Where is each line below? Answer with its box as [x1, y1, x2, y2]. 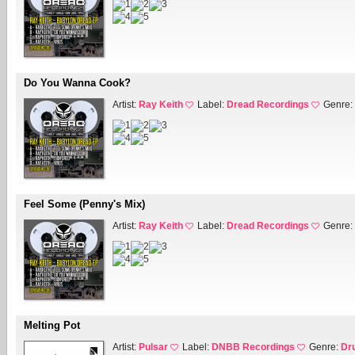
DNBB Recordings [212, 342, 295, 353]
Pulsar [139, 342, 168, 353]
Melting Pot [24, 319, 80, 332]
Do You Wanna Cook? [24, 77, 131, 90]
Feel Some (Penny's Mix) [24, 198, 145, 211]
